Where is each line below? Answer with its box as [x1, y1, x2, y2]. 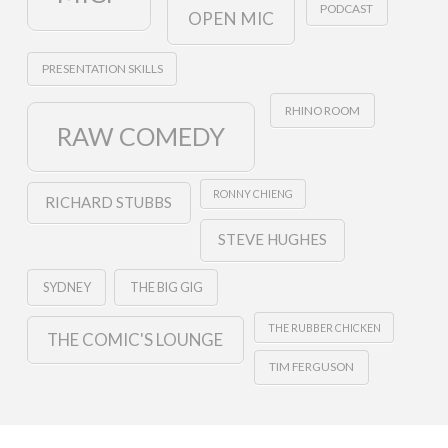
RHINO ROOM [284, 102, 360, 118]
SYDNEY [42, 279, 91, 296]
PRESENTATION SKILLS [41, 61, 163, 77]
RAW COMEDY [56, 120, 225, 151]
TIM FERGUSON [268, 359, 354, 375]
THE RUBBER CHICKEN [267, 320, 381, 334]
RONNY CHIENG [213, 187, 294, 201]
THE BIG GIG [129, 279, 203, 296]
